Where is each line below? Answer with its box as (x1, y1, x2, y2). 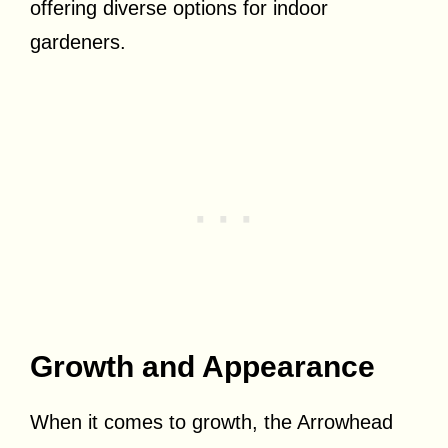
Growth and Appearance (30, 349, 375, 383)
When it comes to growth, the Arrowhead (30, 410, 393, 433)
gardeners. (30, 30, 126, 53)
